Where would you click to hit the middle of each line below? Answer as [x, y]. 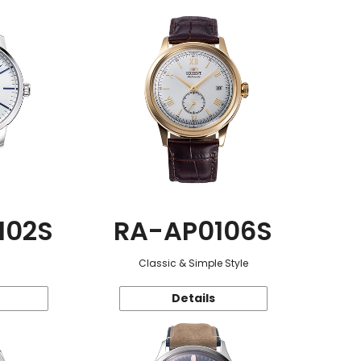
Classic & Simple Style [193, 263]
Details [193, 298]
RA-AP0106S [193, 231]
